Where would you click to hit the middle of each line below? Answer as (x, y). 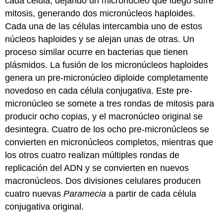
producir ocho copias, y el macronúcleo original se (104, 116)
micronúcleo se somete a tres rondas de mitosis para (110, 103)
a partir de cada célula (151, 194)
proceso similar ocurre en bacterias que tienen (97, 52)
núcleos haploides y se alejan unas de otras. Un (100, 39)
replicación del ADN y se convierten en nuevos (97, 168)
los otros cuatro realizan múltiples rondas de (92, 155)
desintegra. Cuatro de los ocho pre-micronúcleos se (107, 129)
